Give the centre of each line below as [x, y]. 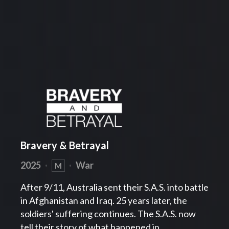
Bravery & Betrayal [65, 145]
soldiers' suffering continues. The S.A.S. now [108, 214]
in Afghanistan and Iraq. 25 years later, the [104, 201]
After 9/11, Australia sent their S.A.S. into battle [114, 187]
